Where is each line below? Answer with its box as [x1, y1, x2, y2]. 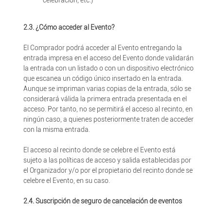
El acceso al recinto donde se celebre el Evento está [23, 146, 176, 154]
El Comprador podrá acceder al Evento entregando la [23, 44, 182, 52]
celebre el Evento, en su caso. [23, 177, 110, 184]
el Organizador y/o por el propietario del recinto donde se [23, 166, 193, 174]
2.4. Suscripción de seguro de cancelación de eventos [23, 197, 182, 205]
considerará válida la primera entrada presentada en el [23, 95, 187, 103]
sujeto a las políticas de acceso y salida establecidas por [23, 156, 191, 164]
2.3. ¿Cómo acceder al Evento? [23, 23, 114, 31]
